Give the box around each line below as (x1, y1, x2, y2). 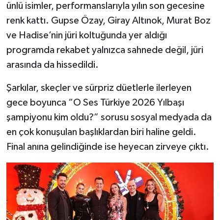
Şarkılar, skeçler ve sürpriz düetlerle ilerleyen (6, 82, 192, 93)
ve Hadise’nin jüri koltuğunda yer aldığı (6, 30, 167, 40)
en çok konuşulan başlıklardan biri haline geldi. (6, 127, 196, 137)
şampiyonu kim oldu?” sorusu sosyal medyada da (6, 112, 212, 122)
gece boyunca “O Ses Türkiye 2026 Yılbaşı (6, 97, 184, 108)
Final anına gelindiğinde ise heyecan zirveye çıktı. (6, 141, 209, 152)
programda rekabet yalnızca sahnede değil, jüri (6, 45, 203, 55)
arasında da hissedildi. (6, 59, 99, 70)
